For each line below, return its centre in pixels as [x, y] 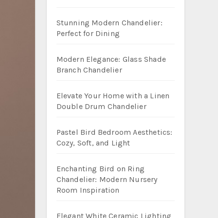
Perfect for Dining [88, 33]
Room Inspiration [88, 190]
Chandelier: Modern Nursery [107, 179]
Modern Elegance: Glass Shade [111, 59]
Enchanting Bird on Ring [100, 169]
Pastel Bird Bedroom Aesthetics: [114, 132]
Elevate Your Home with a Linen [113, 96]
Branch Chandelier [89, 70]
